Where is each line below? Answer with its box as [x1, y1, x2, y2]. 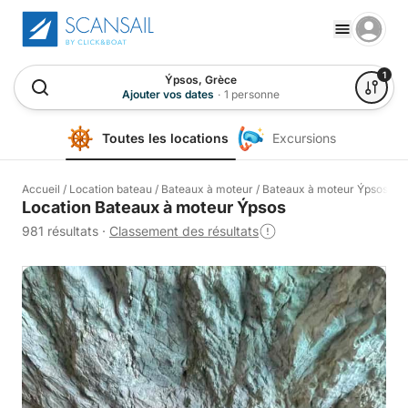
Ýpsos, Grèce [164, 73, 237, 87]
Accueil [22, 182, 60, 196]
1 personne [223, 87, 280, 101]
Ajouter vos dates [121, 87, 214, 101]
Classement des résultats [109, 223, 259, 239]
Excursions [271, 130, 336, 146]
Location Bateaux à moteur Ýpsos [22, 198, 286, 217]
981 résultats [22, 223, 98, 239]
